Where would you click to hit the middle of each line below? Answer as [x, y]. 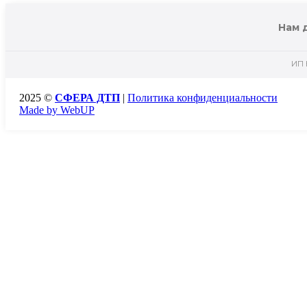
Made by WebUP [57, 110]
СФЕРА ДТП [87, 98]
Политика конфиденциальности [202, 98]
